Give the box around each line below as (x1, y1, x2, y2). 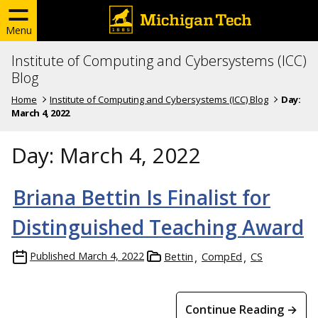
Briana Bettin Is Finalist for (13, 183, 270, 211)
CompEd (202, 249, 242, 263)
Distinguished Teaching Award (11, 213, 304, 241)
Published (30, 248, 75, 263)
